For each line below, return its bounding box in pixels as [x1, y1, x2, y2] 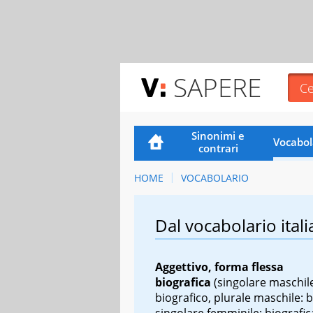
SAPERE [173, 69, 261, 105]
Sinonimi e [191, 128, 245, 143]
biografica [155, 274, 211, 290]
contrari [198, 140, 238, 155]
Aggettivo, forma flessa [155, 259, 284, 275]
